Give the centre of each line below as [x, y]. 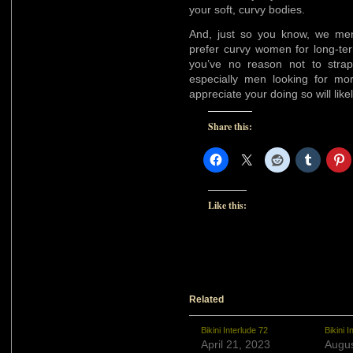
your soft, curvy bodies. [247, 9]
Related [206, 299]
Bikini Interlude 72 [234, 330]
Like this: [227, 205]
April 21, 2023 [236, 344]
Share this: [230, 126]
